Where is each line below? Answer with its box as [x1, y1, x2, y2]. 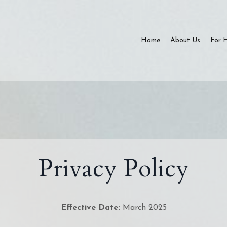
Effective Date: [60, 204, 120, 212]
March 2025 [120, 204, 167, 212]
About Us [170, 36, 200, 45]
